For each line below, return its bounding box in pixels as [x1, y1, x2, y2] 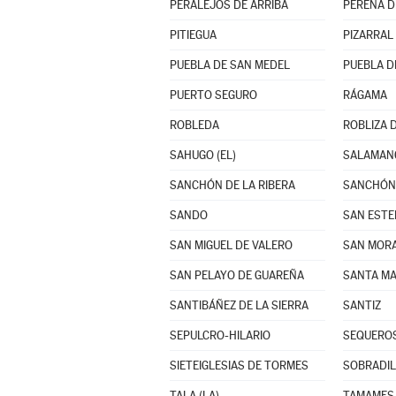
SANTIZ [342, 299, 381, 312]
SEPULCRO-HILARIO [169, 329, 270, 342]
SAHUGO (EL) [169, 148, 236, 162]
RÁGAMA [342, 88, 387, 102]
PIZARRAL [342, 28, 393, 42]
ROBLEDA [169, 118, 219, 132]
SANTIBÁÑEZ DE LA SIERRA [169, 299, 308, 312]
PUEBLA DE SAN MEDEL [169, 58, 290, 72]
